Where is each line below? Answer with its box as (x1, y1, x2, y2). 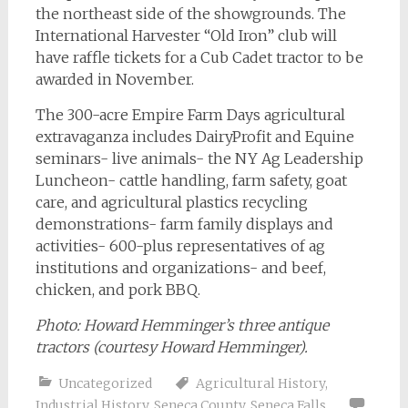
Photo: (35, 316, 84, 334)
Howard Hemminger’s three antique (83, 316, 329, 334)
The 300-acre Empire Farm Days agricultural (35, 106, 345, 124)
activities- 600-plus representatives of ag (35, 237, 325, 255)
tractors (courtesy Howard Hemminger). (35, 338, 308, 356)
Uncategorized (57, 375, 152, 392)
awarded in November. (35, 70, 194, 88)
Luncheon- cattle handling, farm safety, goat (35, 171, 347, 189)
